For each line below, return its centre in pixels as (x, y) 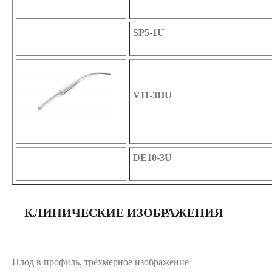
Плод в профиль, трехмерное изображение (100, 262)
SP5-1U (149, 32)
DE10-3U (152, 157)
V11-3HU (152, 95)
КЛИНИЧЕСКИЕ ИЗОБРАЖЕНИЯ (124, 212)
